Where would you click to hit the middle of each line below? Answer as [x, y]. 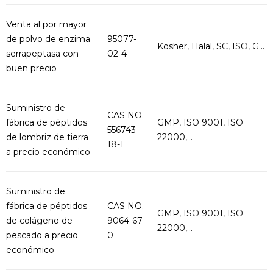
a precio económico [48, 152]
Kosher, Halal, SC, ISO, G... [211, 46]
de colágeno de [39, 221]
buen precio [31, 68]
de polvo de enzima [48, 39]
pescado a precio [42, 235]
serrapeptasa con [42, 54]
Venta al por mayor [46, 24]
